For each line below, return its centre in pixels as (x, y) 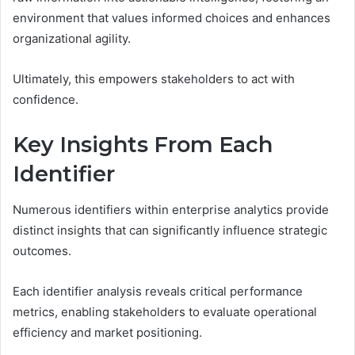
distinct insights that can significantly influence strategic (170, 230)
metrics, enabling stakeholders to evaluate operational (165, 311)
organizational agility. (72, 39)
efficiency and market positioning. (107, 332)
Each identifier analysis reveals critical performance (158, 291)
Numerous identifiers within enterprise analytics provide (171, 209)
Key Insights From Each (143, 145)
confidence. (46, 100)
